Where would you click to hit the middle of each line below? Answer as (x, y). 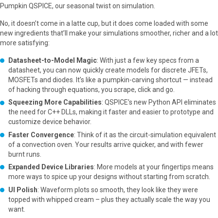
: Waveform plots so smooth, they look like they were (118, 190)
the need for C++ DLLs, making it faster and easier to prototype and (111, 112)
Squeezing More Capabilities (55, 102)
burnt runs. (25, 154)
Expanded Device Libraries (51, 167)
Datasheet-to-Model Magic (53, 60)
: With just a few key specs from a (148, 60)
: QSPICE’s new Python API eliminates (159, 102)
